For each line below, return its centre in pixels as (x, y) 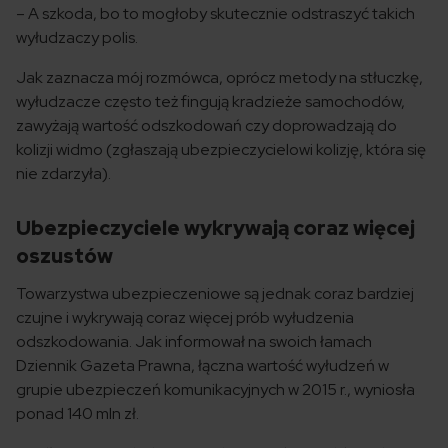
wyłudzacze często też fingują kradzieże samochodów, (210, 101)
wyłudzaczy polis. (77, 37)
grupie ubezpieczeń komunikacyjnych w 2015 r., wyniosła (215, 389)
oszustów (64, 256)
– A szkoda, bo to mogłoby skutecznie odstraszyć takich (215, 13)
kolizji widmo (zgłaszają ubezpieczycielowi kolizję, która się (221, 149)
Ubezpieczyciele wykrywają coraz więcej (215, 228)
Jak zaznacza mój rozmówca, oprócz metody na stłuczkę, (219, 77)
